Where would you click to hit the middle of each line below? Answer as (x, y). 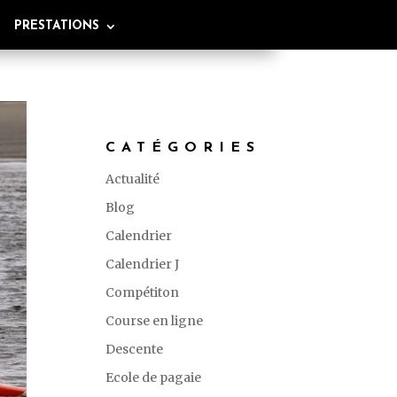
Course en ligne (155, 321)
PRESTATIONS (56, 26)
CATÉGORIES (183, 148)
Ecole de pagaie (154, 378)
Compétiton (143, 292)
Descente (135, 349)
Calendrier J (143, 264)
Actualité (133, 179)
